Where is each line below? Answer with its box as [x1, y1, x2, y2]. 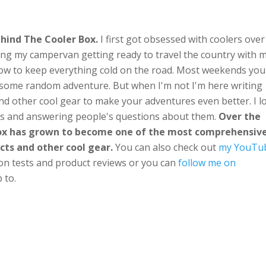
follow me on [178, 156, 236, 169]
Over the [218, 109, 261, 123]
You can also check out [113, 140, 218, 154]
